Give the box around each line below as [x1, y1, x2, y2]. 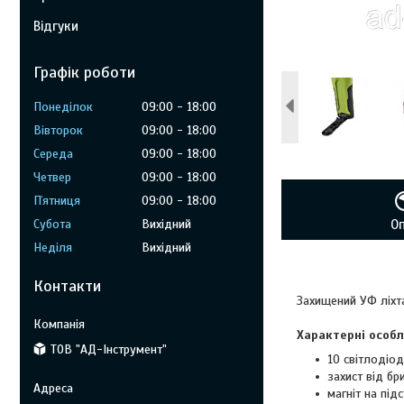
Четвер [33, 170, 71, 185]
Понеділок [33, 99, 93, 115]
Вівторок [33, 123, 83, 138]
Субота [33, 216, 71, 232]
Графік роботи [33, 62, 135, 82]
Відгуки [33, 18, 78, 34]
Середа [33, 146, 73, 161]
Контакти [33, 276, 101, 296]
